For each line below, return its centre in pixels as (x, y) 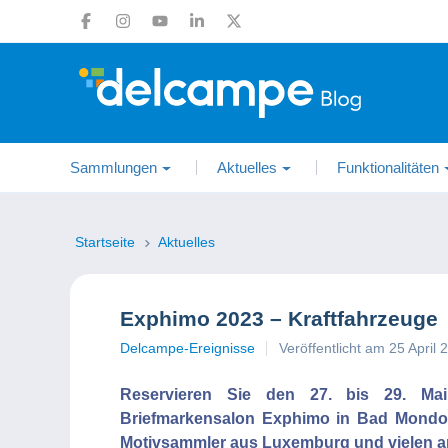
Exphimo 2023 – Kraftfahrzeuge (279, 318)
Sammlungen (113, 167)
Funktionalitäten (388, 167)
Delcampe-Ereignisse (187, 348)
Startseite (107, 242)
